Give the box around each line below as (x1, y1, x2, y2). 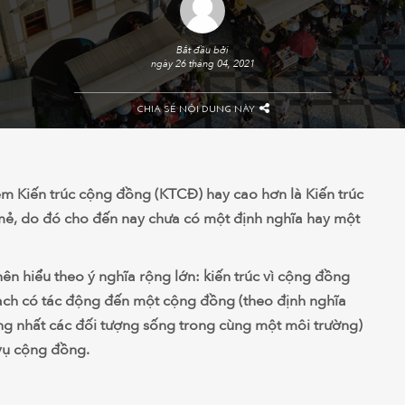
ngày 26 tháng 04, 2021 (150, 57, 255, 71)
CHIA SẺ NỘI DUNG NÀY (136, 105, 255, 115)
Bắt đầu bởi (176, 43, 229, 57)
